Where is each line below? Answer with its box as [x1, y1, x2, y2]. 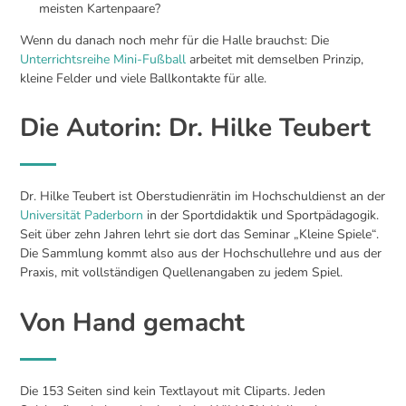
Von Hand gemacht [20, 304, 246, 340]
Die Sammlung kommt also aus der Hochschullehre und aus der [20, 245, 382, 263]
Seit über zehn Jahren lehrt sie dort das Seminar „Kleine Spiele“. [20, 226, 380, 244]
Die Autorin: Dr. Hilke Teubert [20, 111, 372, 146]
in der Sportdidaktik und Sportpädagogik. [143, 207, 380, 225]
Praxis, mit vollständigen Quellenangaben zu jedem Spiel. [20, 264, 343, 282]
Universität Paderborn [20, 207, 144, 225]
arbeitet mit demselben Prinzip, [186, 50, 364, 68]
